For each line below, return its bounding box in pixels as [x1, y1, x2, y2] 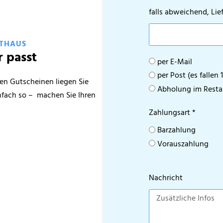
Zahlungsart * [148, 107, 196, 120]
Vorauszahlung [157, 137, 209, 151]
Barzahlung [157, 124, 196, 137]
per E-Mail [157, 55, 192, 69]
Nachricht [148, 172, 183, 185]
